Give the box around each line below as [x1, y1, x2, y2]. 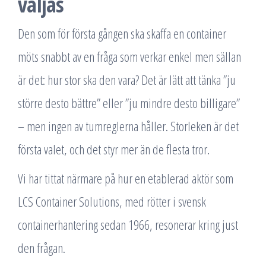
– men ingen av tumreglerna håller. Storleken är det [18, 117, 239, 135]
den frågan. [18, 239, 65, 256]
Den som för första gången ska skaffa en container [18, 24, 226, 42]
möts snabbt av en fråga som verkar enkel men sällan [18, 47, 241, 65]
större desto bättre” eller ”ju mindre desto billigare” [18, 94, 240, 112]
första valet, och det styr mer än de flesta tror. [18, 140, 210, 158]
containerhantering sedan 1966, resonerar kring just [18, 216, 238, 233]
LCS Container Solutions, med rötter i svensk [18, 192, 206, 210]
